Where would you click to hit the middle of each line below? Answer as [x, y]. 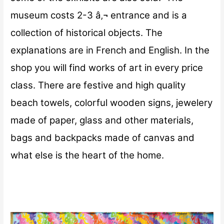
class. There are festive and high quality [98, 85]
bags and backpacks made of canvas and [103, 138]
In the [197, 50]
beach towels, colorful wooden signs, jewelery [112, 103]
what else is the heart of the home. [87, 155]
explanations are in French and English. [98, 50]
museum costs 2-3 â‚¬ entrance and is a [99, 15]
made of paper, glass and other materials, [102, 120]
